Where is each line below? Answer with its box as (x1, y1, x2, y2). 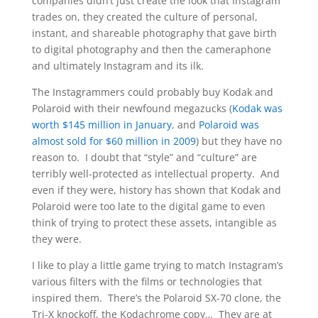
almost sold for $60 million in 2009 (31, 134, 196, 148)
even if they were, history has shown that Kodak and (31, 183, 281, 197)
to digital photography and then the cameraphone (31, 43, 271, 56)
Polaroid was (198, 118, 259, 131)
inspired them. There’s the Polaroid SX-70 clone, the (31, 291, 281, 305)
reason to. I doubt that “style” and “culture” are (31, 150, 257, 164)
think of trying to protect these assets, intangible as (31, 216, 277, 229)
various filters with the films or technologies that (31, 275, 262, 288)
